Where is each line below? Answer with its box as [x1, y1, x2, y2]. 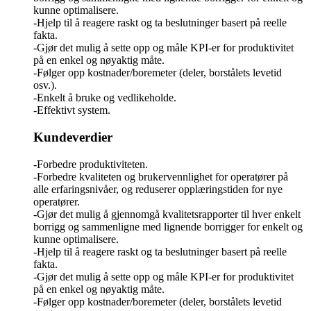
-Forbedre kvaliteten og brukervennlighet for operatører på [33, 170, 288, 183]
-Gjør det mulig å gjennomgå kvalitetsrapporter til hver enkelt [33, 208, 301, 220]
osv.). [33, 79, 57, 92]
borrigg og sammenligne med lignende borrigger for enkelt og [33, 220, 303, 233]
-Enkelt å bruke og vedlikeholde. [33, 92, 176, 104]
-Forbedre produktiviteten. [33, 158, 148, 170]
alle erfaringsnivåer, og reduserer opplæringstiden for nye [33, 183, 283, 195]
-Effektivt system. [33, 104, 110, 117]
